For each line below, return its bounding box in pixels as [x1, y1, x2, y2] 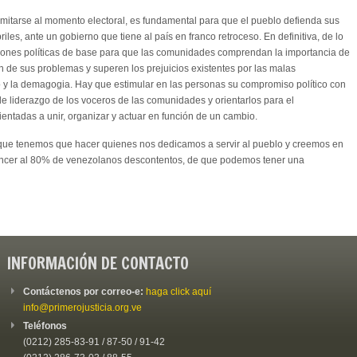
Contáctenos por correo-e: [23, 285, 146, 297]
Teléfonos [23, 320, 67, 331]
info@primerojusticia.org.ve [23, 301, 142, 313]
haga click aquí [146, 285, 211, 297]
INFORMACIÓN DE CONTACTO [7, 251, 189, 275]
